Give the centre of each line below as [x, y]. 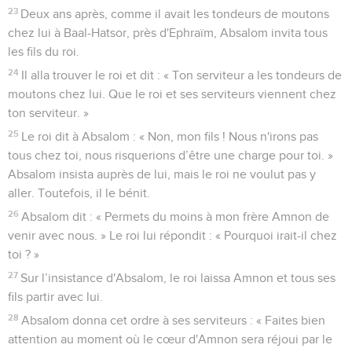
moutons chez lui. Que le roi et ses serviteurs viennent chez [172, 94]
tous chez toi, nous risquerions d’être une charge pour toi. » [170, 155]
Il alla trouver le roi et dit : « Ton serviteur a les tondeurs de [182, 75]
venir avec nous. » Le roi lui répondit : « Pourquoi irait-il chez [172, 235]
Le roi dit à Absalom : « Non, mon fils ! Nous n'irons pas [170, 136]
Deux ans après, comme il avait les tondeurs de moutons [175, 14]
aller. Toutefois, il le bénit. [79, 193]
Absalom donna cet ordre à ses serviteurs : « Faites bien [174, 320]
